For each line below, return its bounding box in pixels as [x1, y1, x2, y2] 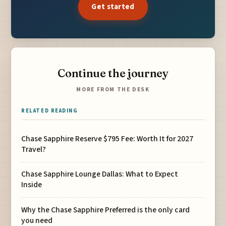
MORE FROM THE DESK [76, 85, 150, 94]
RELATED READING [21, 107, 78, 115]
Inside [21, 179, 42, 191]
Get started [91, 1, 135, 13]
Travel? [21, 144, 46, 155]
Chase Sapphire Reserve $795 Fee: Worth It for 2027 [21, 133, 194, 145]
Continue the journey [58, 66, 168, 80]
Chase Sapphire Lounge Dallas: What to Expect [21, 168, 179, 180]
